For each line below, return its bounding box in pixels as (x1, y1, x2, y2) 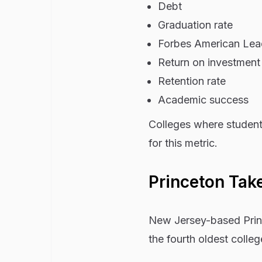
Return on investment (157, 56, 260, 68)
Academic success (157, 93, 249, 106)
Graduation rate (157, 18, 233, 31)
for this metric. (148, 136, 218, 149)
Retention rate (157, 74, 226, 87)
